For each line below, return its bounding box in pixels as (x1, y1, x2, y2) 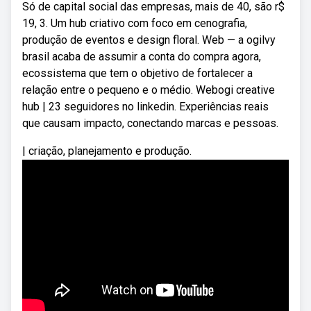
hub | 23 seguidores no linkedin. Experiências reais (22, 100, 269, 113)
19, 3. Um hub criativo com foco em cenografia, (22, 17, 247, 30)
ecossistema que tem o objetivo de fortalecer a (22, 67, 253, 80)
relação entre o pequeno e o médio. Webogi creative (22, 83, 275, 96)
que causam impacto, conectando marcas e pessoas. (22, 117, 278, 130)
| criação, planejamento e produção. (22, 144, 192, 158)
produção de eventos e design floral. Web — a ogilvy (22, 33, 276, 47)
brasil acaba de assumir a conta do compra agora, (22, 50, 261, 63)
